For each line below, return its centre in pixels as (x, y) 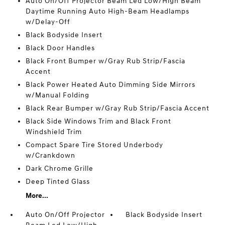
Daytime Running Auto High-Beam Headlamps (107, 11)
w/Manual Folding (57, 95)
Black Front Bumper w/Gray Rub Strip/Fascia (105, 61)
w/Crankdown (50, 155)
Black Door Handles (60, 48)
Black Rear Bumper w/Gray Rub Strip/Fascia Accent (117, 108)
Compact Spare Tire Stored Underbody (94, 145)
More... (37, 195)
